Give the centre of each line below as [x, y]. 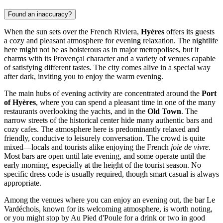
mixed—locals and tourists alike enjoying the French [87, 147]
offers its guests [189, 32]
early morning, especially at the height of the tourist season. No [103, 165]
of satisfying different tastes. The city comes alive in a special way [107, 68]
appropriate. [23, 183]
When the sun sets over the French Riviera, [72, 32]
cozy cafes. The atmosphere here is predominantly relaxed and [102, 129]
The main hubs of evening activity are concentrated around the [103, 94]
